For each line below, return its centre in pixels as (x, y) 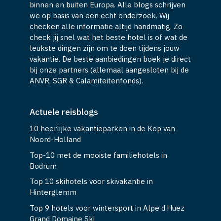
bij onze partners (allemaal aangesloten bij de (109, 70)
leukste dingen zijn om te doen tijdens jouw (105, 48)
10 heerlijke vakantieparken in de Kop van (102, 129)
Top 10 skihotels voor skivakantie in (91, 182)
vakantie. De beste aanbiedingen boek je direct (110, 59)
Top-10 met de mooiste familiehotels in (98, 155)
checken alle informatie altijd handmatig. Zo (106, 27)
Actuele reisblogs (64, 112)
